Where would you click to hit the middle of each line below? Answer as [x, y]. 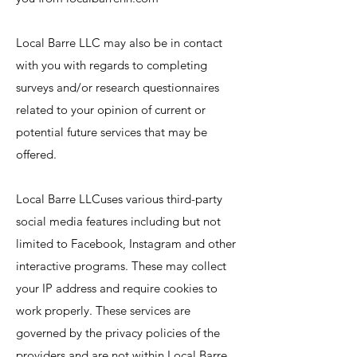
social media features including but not [118, 221]
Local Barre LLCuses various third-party [119, 199]
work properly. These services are [103, 310]
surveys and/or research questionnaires [118, 87]
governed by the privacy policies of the [118, 333]
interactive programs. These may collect [121, 266]
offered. [38, 154]
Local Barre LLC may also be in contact [119, 43]
